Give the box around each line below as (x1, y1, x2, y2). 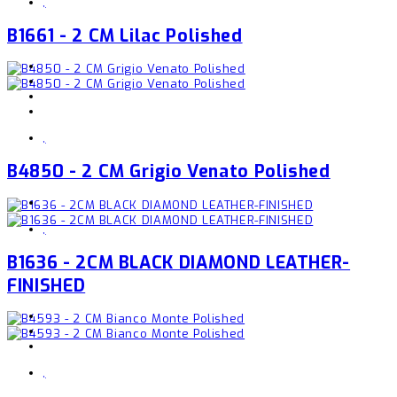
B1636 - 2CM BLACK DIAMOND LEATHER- (7, 250, 351, 274)
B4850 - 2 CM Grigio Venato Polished (7, 160, 331, 183)
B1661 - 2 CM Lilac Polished (7, 24, 243, 48)
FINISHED (7, 273, 86, 297)
